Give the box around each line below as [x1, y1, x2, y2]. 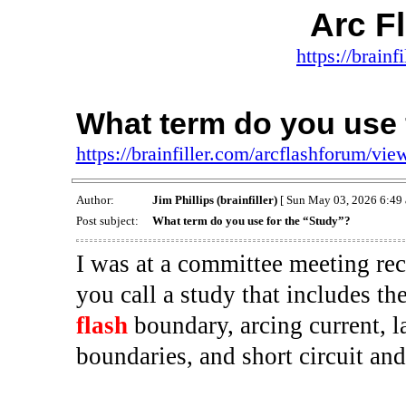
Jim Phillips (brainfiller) [151, 193, 277, 208]
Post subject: [75, 214, 141, 228]
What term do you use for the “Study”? [151, 214, 351, 228]
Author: [75, 193, 117, 208]
